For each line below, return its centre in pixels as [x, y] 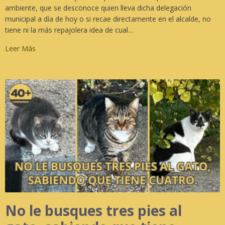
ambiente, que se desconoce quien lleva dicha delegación [98, 8]
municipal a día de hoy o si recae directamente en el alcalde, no [108, 19]
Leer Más [20, 49]
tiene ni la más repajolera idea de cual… [69, 30]
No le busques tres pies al [93, 211]
